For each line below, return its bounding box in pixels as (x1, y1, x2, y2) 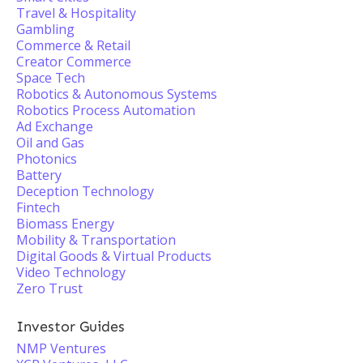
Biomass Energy (16, 215, 114, 233)
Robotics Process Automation (16, 101, 195, 119)
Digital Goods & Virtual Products (16, 247, 211, 265)
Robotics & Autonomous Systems (16, 85, 217, 103)
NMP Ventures (16, 340, 106, 357)
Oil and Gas (16, 134, 84, 152)
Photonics (16, 150, 77, 168)
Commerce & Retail (16, 36, 130, 54)
